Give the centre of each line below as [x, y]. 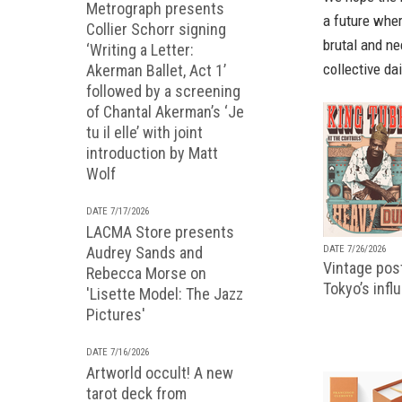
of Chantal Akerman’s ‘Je [165, 112]
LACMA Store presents [160, 232]
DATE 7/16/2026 [118, 352]
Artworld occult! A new [160, 373]
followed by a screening [163, 91]
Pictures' [116, 315]
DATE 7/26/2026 [354, 249]
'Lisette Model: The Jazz [165, 294]
